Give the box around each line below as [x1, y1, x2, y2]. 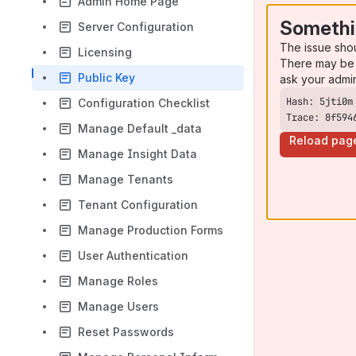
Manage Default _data [78, 122, 202, 135]
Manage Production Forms [78, 223, 223, 237]
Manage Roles [78, 274, 158, 288]
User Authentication [78, 249, 188, 262]
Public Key [78, 71, 135, 84]
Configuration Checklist [78, 96, 210, 110]
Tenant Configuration [78, 198, 198, 211]
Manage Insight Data [78, 147, 197, 161]
